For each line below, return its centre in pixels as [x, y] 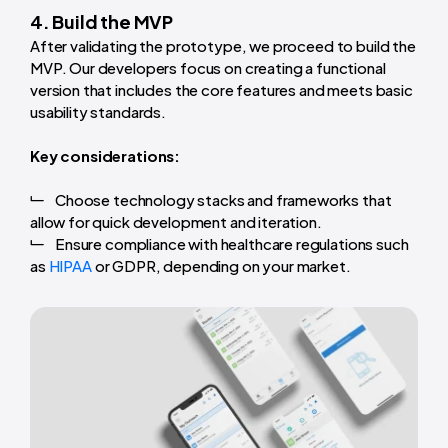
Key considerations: [105, 155]
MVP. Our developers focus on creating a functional [208, 67]
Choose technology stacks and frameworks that [223, 199]
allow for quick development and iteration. [176, 221]
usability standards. [98, 111]
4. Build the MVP [102, 21]
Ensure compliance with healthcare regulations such [232, 243]
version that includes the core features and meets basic [221, 89]
